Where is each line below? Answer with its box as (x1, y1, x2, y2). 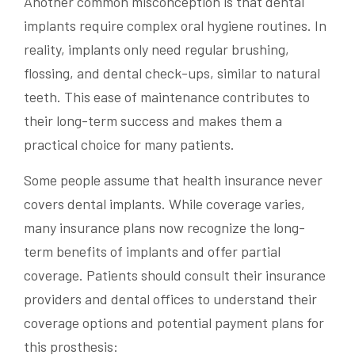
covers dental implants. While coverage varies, (24, 195, 305, 212)
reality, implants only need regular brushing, (24, 40, 289, 58)
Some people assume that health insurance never (24, 171, 323, 189)
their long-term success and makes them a (24, 112, 282, 129)
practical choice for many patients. (24, 136, 235, 153)
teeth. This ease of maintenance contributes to (24, 88, 310, 105)
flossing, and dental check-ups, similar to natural (24, 64, 320, 82)
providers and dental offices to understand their (24, 290, 317, 307)
